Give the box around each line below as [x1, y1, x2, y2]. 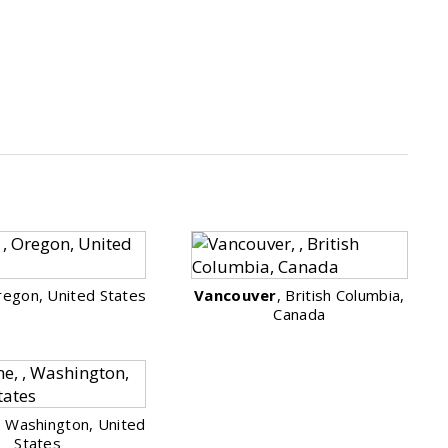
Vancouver [194, 285, 277, 305]
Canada [273, 304, 326, 324]
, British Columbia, [276, 285, 405, 305]
